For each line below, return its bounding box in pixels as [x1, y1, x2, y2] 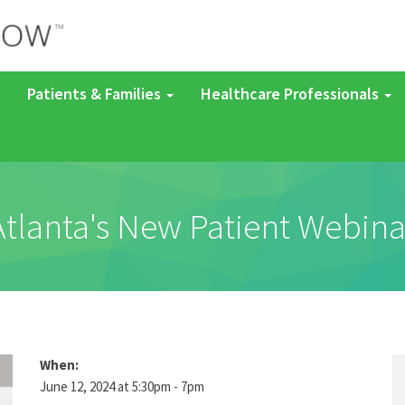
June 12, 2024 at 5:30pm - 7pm [40, 378, 204, 395]
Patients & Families [27, 83, 165, 104]
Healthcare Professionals [201, 83, 382, 104]
